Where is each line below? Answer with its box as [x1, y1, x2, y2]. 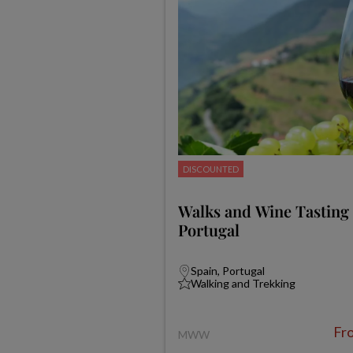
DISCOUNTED [182, 164, 239, 174]
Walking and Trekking [190, 277, 295, 290]
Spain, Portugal [190, 264, 265, 277]
